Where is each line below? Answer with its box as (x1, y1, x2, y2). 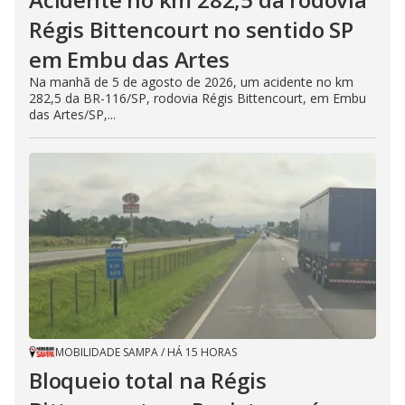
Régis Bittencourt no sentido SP (29, 14, 353, 44)
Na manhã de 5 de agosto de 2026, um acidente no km (29, 72, 353, 90)
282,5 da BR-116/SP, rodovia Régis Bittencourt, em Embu (29, 89, 366, 107)
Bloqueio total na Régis (29, 364, 267, 395)
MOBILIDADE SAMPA (55, 344, 158, 360)
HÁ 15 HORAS (167, 344, 237, 360)
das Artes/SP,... (29, 105, 116, 123)
